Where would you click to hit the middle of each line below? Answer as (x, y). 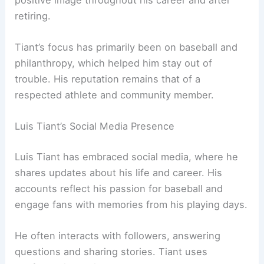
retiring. (33, 16)
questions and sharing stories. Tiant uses (111, 252)
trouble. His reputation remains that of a (108, 79)
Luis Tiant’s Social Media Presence (95, 126)
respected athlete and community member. (115, 95)
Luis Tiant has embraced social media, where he (127, 156)
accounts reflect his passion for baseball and (119, 188)
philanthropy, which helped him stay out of (114, 63)
